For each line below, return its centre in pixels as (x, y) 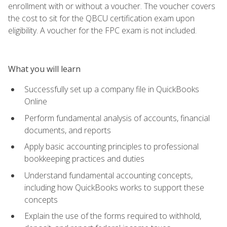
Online (36, 101)
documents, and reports (68, 130)
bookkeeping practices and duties (84, 159)
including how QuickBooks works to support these (114, 187)
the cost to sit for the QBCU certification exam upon (101, 18)
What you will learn (44, 69)
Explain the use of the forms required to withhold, (113, 216)
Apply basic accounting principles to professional (111, 147)
